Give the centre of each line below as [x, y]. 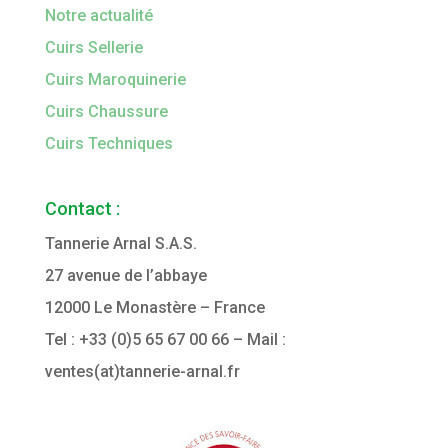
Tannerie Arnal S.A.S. [120, 243]
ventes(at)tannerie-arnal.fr [142, 371]
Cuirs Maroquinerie [115, 79]
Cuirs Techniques [108, 143]
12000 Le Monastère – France [154, 307]
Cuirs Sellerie [93, 47]
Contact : [82, 208]
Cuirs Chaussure [106, 111]
